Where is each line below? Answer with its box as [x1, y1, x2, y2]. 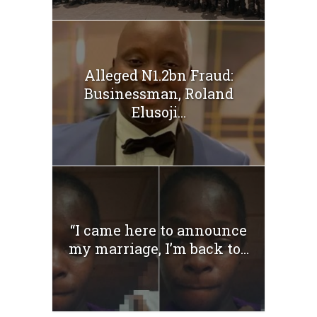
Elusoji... [131, 102, 186, 121]
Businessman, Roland [83, 83, 234, 103]
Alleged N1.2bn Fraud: [83, 65, 234, 84]
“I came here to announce [70, 220, 247, 239]
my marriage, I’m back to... [68, 238, 249, 258]
